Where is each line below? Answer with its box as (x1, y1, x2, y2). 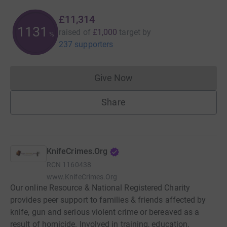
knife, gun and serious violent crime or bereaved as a (10, 207, 200, 217)
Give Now (94, 72, 133, 83)
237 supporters (59, 39, 113, 49)
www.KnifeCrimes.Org (47, 172, 118, 181)
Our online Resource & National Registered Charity (10, 182, 190, 193)
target (119, 27, 140, 37)
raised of (59, 27, 91, 37)
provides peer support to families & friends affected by (10, 195, 206, 205)
